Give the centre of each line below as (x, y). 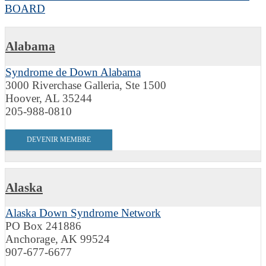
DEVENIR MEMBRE (59, 139)
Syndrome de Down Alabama (73, 72)
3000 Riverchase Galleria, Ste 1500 (86, 85)
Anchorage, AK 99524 (58, 239)
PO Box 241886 (43, 226)
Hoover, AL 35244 (49, 98)
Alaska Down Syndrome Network (83, 213)
